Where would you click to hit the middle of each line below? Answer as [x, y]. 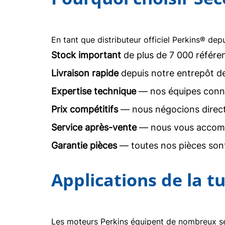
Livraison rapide [85, 73]
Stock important [86, 55]
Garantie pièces [84, 145]
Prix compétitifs [85, 109]
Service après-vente [94, 127]
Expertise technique [94, 91]
